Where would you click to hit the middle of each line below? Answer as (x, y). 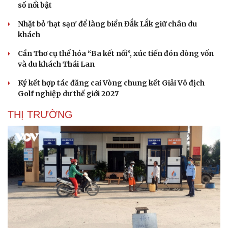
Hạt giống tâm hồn (153, 8)
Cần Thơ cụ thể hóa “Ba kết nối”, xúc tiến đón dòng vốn (116, 54)
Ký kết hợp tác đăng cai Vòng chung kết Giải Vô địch (111, 83)
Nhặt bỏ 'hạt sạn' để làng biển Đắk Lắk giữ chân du (107, 24)
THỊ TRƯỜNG (40, 115)
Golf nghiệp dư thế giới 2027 (68, 94)
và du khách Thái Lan (56, 64)
